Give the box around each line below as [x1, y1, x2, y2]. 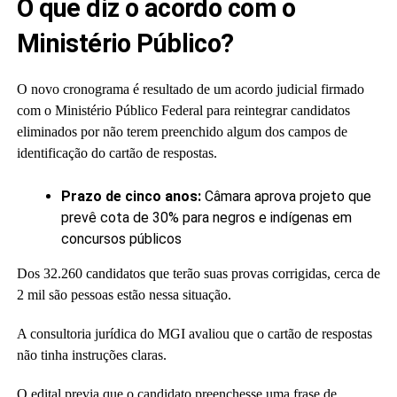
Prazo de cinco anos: [60, 188, 205, 205]
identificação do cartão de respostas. [16, 145, 217, 160]
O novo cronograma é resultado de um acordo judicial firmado [16, 82, 364, 97]
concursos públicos [60, 230, 182, 247]
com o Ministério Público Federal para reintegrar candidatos [16, 103, 350, 118]
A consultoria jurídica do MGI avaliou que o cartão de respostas [16, 326, 372, 341]
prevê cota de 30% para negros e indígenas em [60, 209, 352, 226]
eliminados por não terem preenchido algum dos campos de [16, 124, 347, 139]
